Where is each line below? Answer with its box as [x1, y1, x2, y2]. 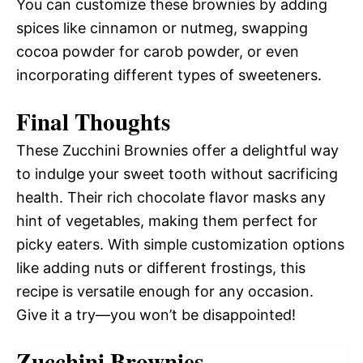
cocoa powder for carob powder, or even [16, 42, 299, 60]
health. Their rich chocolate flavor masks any [16, 188, 326, 206]
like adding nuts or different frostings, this [16, 258, 305, 276]
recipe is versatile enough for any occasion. [16, 282, 314, 300]
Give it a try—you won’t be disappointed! [16, 305, 296, 323]
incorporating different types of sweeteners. [16, 66, 322, 83]
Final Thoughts [16, 104, 170, 139]
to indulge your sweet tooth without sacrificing [16, 164, 338, 182]
